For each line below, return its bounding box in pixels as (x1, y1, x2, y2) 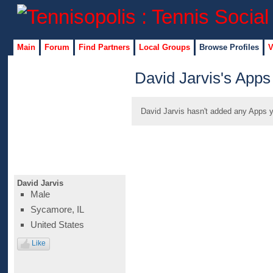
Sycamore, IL (30, 204, 84, 214)
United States (30, 219, 84, 230)
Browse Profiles (199, 42, 259, 52)
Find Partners (78, 42, 130, 52)
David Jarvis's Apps (134, 69, 271, 88)
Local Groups (138, 42, 190, 52)
